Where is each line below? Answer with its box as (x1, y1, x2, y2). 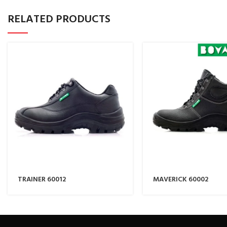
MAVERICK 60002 (153, 173, 208, 185)
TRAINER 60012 (18, 173, 66, 185)
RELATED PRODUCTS (8, 11, 110, 29)
